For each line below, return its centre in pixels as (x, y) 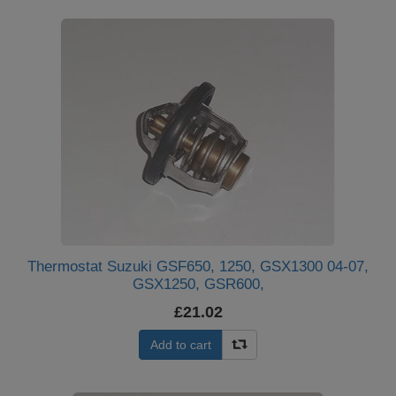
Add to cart (181, 345)
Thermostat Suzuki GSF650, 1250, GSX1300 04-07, (198, 267)
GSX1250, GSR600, (198, 284)
